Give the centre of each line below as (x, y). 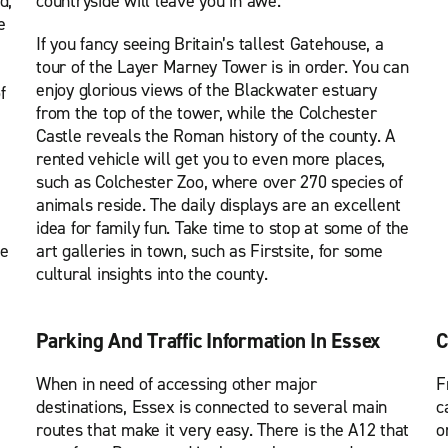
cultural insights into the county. (152, 274)
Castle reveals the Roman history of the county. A (215, 136)
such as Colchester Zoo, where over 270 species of (219, 182)
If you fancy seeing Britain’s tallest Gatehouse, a (210, 44)
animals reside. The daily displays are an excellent (218, 205)
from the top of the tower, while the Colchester (206, 113)
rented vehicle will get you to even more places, (210, 159)
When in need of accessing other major (176, 384)
